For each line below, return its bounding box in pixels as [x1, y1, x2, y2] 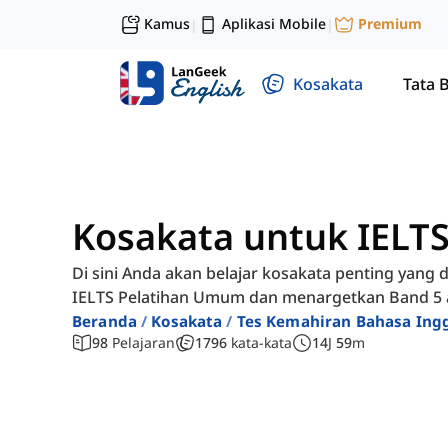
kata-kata [231, 333, 292, 353]
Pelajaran [112, 333, 175, 353]
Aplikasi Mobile [222, 14, 326, 33]
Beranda [72, 311, 138, 332]
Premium [358, 14, 422, 34]
